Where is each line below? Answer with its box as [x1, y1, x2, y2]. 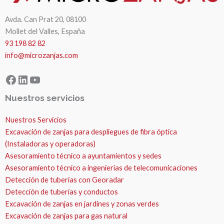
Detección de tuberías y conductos [5, 187, 118, 196]
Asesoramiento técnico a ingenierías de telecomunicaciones [5, 163, 197, 172]
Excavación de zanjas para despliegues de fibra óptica [5, 127, 177, 136]
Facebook [4, 71, 55, 86]
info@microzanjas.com [5, 50, 78, 59]
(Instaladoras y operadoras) [5, 139, 95, 148]
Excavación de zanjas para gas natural [5, 211, 127, 220]
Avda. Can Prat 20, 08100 [5, 14, 86, 23]
